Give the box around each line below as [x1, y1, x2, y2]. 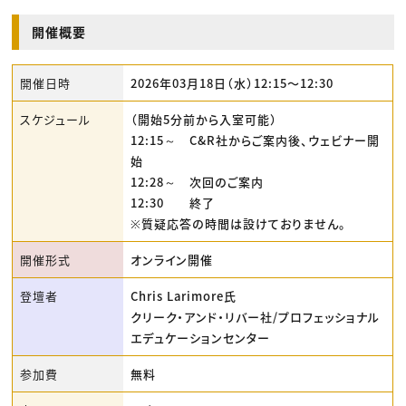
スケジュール [20, 110, 92, 128]
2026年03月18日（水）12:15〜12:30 [130, 73, 334, 92]
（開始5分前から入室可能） [130, 110, 278, 128]
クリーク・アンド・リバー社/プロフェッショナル [130, 307, 381, 325]
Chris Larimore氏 [130, 286, 237, 304]
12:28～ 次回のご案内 [130, 172, 265, 190]
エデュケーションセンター [130, 328, 271, 346]
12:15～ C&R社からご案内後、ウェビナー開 [130, 130, 381, 149]
